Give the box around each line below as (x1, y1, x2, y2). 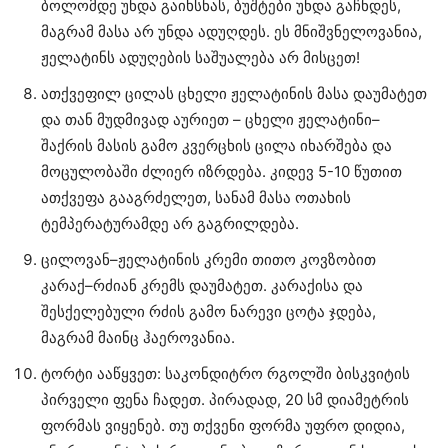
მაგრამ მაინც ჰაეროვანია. (41, 327, 235, 347)
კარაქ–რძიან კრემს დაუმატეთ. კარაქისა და (41, 275, 363, 295)
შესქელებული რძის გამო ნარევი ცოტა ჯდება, (41, 301, 376, 321)
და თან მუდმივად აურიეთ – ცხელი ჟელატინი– (41, 109, 380, 129)
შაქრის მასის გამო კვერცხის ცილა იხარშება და (41, 135, 392, 155)
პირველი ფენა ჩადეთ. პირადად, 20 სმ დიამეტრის (41, 389, 409, 409)
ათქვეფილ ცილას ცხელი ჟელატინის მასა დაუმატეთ (41, 83, 427, 103)
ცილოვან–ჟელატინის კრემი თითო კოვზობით (41, 249, 376, 269)
